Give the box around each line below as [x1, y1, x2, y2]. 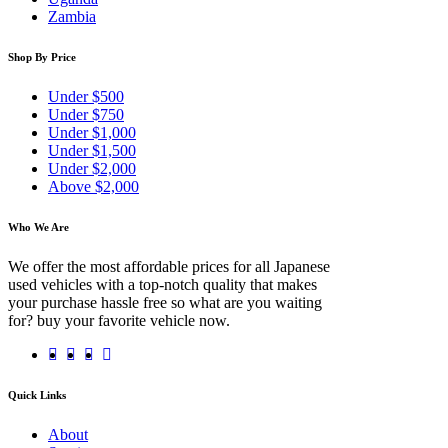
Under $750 [48, 106, 124, 124]
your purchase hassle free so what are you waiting [8, 293, 322, 311]
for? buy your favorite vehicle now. [8, 311, 230, 329]
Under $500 [48, 88, 124, 106]
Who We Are [8, 221, 69, 233]
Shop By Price [8, 51, 76, 64]
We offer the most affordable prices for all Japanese [8, 257, 330, 275]
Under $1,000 [48, 124, 136, 142]
